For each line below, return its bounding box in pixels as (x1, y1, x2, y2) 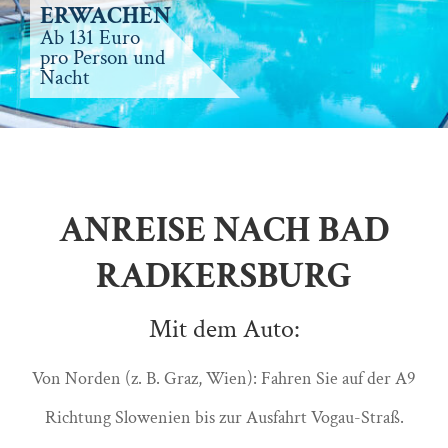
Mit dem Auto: (148, 312, 300, 347)
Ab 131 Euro (40, 24, 140, 52)
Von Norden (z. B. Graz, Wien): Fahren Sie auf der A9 (32, 367, 416, 391)
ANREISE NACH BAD (59, 207, 389, 255)
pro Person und (40, 44, 165, 72)
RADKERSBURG (96, 253, 352, 301)
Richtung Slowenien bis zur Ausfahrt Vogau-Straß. (44, 406, 404, 430)
